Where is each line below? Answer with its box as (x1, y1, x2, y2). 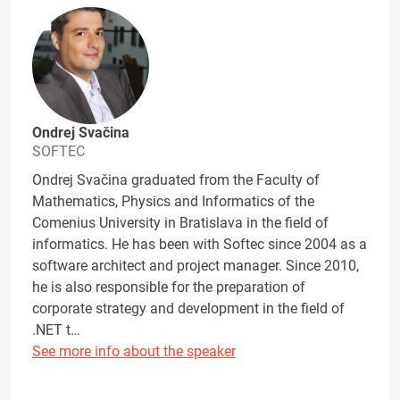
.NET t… (32, 321, 80, 339)
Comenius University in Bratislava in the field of (32, 214, 329, 232)
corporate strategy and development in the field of (32, 300, 345, 318)
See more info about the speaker (32, 343, 236, 361)
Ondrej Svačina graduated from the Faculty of (32, 171, 320, 189)
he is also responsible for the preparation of (32, 279, 305, 296)
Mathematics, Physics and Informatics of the (32, 193, 314, 211)
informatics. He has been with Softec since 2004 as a (32, 236, 367, 254)
